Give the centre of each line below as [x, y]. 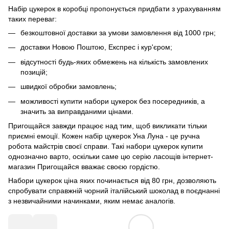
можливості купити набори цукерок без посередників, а [113, 101]
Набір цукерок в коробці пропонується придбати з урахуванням [114, 8]
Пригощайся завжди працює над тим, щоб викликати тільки [108, 125]
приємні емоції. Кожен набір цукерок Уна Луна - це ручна [104, 136]
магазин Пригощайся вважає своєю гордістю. [84, 166]
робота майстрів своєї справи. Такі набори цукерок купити [106, 146]
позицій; [34, 72]
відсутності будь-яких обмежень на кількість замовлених [114, 62]
